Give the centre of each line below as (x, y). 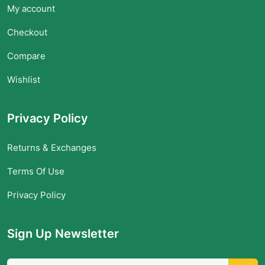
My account (31, 8)
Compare (26, 56)
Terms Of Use (36, 171)
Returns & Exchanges (52, 147)
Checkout (27, 32)
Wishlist (24, 79)
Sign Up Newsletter (63, 233)
